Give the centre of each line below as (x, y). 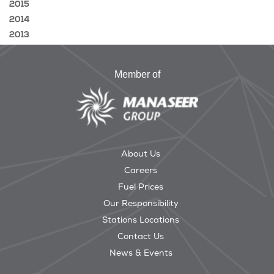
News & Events (141, 253)
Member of (137, 75)
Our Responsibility (141, 204)
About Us (141, 154)
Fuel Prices (141, 187)
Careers (141, 171)
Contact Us (141, 237)
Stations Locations (141, 220)
